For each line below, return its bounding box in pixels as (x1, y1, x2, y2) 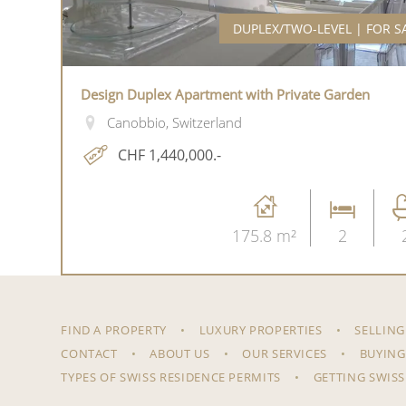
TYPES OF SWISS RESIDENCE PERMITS (61, 369, 282, 386)
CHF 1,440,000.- (118, 144, 222, 165)
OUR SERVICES (242, 345, 328, 362)
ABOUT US (150, 345, 210, 362)
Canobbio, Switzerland (106, 113, 242, 132)
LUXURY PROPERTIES (198, 322, 323, 339)
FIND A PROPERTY (61, 322, 167, 339)
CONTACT (61, 345, 118, 362)
